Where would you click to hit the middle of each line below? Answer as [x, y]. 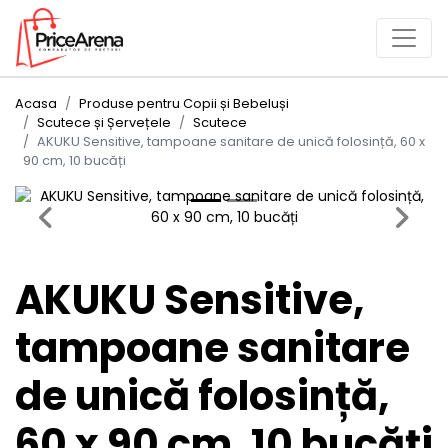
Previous [73, 215]
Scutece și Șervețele [104, 122]
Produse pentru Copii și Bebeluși [184, 103]
